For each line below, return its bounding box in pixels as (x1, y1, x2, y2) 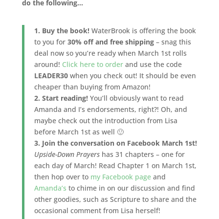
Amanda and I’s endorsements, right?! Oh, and (34, 104, 187, 114)
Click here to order (62, 59, 123, 69)
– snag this (153, 37, 191, 46)
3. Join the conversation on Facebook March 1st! (34, 138, 197, 148)
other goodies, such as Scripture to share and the (34, 194, 197, 204)
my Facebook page (90, 172, 151, 181)
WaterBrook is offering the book (89, 25, 196, 35)
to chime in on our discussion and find (66, 183, 195, 193)
